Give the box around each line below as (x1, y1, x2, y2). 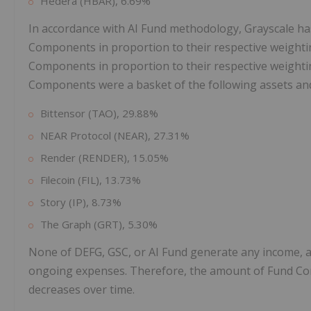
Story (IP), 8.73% (40, 195, 121, 210)
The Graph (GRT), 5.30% (40, 217, 158, 232)
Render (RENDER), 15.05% (40, 151, 169, 165)
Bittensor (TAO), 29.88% (40, 106, 158, 121)
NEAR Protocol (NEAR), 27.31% (40, 128, 190, 143)
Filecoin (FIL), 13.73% (40, 173, 141, 187)
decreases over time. (28, 282, 135, 298)
